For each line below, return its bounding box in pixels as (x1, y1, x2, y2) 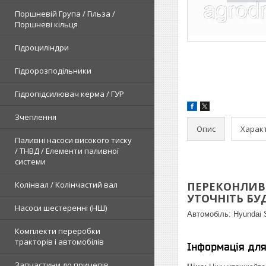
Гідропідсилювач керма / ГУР (15, 88, 124, 99)
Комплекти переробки (15, 226, 100, 236)
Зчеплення (15, 112, 56, 122)
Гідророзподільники (15, 65, 91, 76)
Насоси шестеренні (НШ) (15, 202, 107, 213)
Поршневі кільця (15, 19, 78, 30)
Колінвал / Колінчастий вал (15, 179, 118, 190)
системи (15, 156, 46, 167)
